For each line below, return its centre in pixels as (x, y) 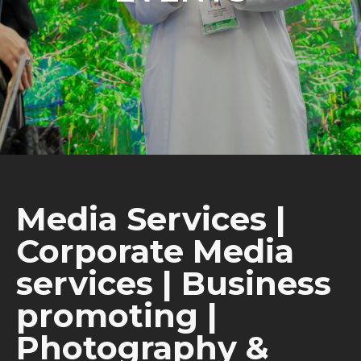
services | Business (174, 283)
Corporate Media (155, 251)
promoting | (117, 315)
